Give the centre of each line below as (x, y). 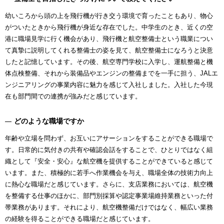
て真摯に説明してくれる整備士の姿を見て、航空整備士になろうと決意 (109, 50)
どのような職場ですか (49, 121)
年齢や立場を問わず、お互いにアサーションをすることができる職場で (109, 138)
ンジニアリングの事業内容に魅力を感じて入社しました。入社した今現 (109, 84)
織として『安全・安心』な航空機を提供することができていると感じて (109, 161)
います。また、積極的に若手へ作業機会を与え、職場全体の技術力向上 (109, 172)
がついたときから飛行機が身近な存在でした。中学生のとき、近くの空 (109, 27)
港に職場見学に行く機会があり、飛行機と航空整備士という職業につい (109, 38)
